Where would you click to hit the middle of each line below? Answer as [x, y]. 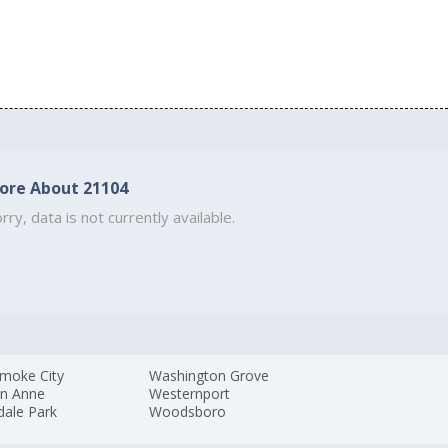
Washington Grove [209, 375]
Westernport [190, 393]
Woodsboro [188, 411]
